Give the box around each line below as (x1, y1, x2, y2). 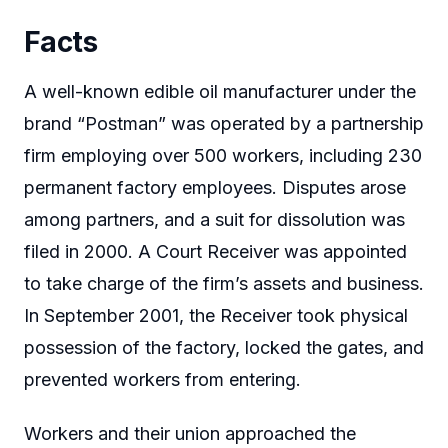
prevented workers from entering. (24, 369, 301, 391)
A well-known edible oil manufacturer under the (24, 81, 416, 103)
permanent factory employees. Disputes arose (24, 177, 406, 199)
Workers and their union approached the (24, 422, 356, 444)
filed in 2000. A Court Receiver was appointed (24, 241, 407, 263)
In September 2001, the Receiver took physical (24, 305, 408, 327)
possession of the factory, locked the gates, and (24, 337, 424, 359)
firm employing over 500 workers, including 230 (24, 145, 422, 167)
